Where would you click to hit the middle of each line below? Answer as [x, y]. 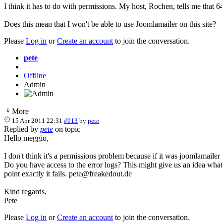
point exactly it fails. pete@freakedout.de [68, 173]
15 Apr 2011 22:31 [37, 120]
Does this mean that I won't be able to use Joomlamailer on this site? [110, 24]
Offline [35, 75]
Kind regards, [25, 191]
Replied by [22, 129]
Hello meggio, [26, 138]
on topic [67, 129]
